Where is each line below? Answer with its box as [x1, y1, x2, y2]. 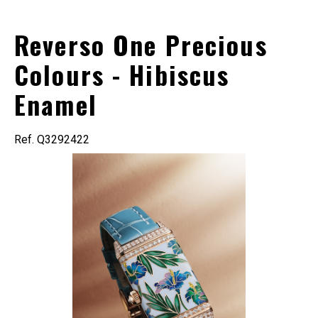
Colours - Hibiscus [14, 55, 230, 93]
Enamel [14, 85, 97, 123]
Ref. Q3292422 [14, 132, 89, 146]
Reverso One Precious [14, 26, 268, 63]
